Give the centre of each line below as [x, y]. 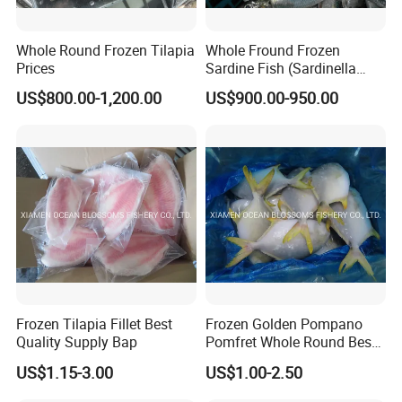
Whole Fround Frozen [272, 50]
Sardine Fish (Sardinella [280, 68]
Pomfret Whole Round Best [290, 342]
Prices [36, 68]
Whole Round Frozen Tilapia [106, 50]
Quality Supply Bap [77, 342]
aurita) [226, 86]
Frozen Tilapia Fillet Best [95, 324]
